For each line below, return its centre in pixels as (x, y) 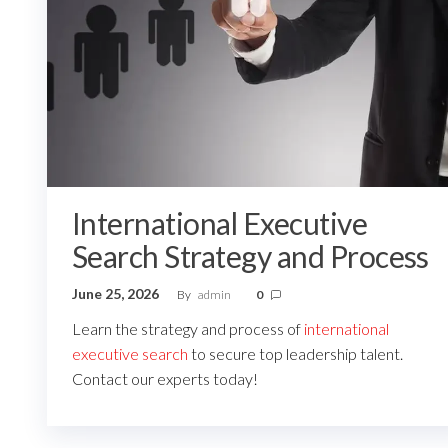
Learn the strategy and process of (188, 329)
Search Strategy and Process (250, 256)
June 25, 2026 (117, 294)
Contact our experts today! (165, 379)
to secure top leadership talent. (295, 354)
